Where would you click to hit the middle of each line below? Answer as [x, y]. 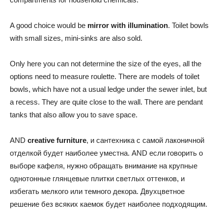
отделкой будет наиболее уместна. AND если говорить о [106, 153]
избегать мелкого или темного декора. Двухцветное [97, 191]
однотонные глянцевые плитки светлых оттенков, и [97, 178]
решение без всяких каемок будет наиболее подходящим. [109, 204]
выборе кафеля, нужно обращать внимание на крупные [104, 165]
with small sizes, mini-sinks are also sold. [76, 38]
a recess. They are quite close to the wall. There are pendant [106, 102]
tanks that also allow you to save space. [74, 114]
